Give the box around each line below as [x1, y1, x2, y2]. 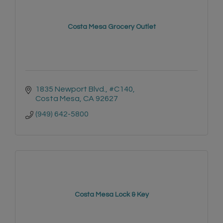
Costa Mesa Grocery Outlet [67, 23, 156, 31]
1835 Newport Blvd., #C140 [35, 85, 133, 94]
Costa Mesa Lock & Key [74, 191, 149, 199]
